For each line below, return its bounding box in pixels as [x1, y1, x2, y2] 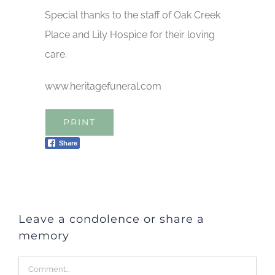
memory [18, 229, 69, 243]
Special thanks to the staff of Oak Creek [45, 9, 221, 21]
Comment [18, 260, 63, 272]
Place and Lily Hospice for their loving [45, 29, 215, 41]
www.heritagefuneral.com [45, 80, 162, 93]
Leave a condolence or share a [18, 212, 204, 227]
